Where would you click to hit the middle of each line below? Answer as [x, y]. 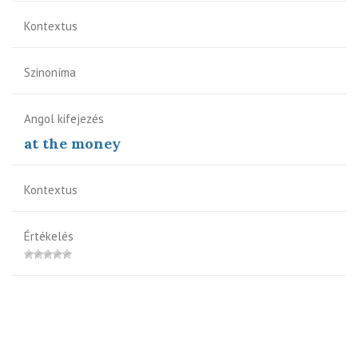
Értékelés [49, 236]
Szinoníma [50, 72]
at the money [72, 143]
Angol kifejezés [64, 118]
